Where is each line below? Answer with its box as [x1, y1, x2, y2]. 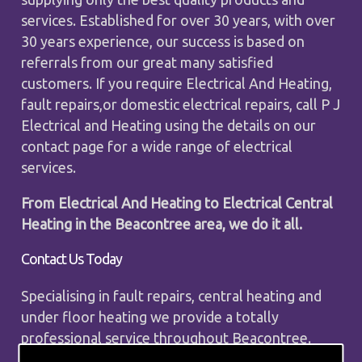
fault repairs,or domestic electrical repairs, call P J [21, 95, 341, 112]
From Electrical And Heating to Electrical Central [21, 194, 334, 211]
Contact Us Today [21, 250, 123, 267]
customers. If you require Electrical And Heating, [21, 74, 333, 91]
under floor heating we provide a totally [21, 308, 280, 325]
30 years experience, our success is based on [21, 32, 305, 49]
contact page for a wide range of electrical [21, 137, 293, 154]
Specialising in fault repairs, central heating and [21, 287, 322, 304]
